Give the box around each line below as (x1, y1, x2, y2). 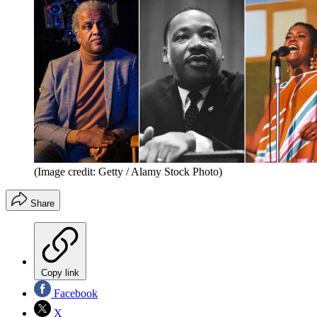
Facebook (51, 287, 98, 300)
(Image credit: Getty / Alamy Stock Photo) (34, 166, 222, 178)
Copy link (41, 267, 79, 279)
